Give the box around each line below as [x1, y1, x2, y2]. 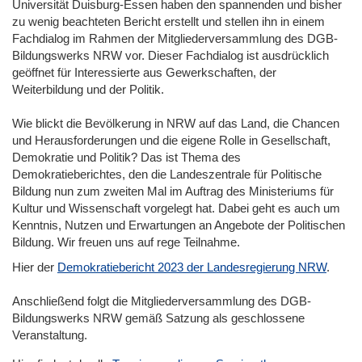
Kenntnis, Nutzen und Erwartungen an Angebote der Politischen [12, 217, 345, 232]
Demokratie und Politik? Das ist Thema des [12, 149, 241, 164]
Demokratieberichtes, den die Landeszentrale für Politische [12, 166, 322, 181]
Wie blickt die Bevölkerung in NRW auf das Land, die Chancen [12, 116, 339, 130]
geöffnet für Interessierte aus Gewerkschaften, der [12, 65, 276, 79]
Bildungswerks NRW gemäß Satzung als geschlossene [12, 310, 305, 325]
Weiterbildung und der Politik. [12, 82, 167, 96]
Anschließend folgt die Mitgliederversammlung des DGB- [12, 293, 311, 308]
